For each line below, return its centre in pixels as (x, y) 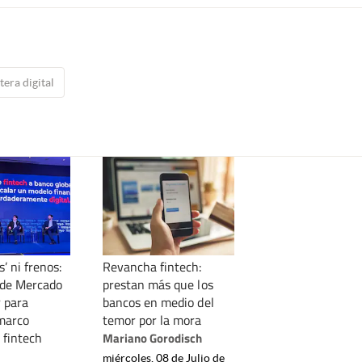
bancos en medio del (158, 303)
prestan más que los (158, 285)
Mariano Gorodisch (152, 339)
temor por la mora (152, 320)
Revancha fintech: (152, 267)
